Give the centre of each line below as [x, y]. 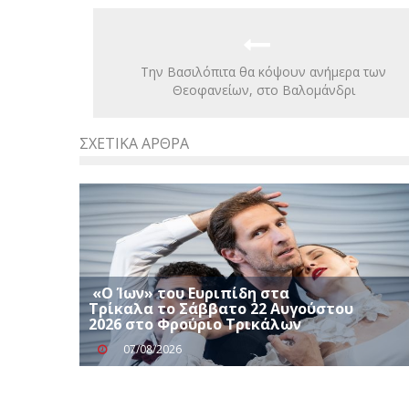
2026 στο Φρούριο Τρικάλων [195, 324]
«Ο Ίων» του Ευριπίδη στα [189, 293]
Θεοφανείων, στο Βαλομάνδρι [263, 89]
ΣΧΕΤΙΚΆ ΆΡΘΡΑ [134, 143]
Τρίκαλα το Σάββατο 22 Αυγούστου [221, 308]
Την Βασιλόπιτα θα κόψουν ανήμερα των [263, 71]
